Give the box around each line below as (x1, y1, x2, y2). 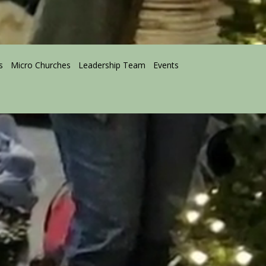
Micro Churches (11, 59, 71, 71)
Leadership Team (78, 59, 145, 71)
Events (153, 59, 179, 71)
